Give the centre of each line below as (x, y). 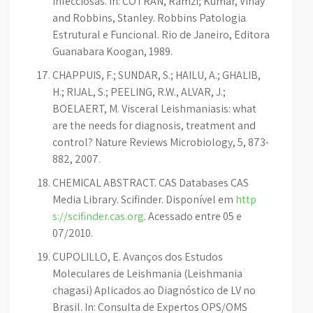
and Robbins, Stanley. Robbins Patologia (149, 18)
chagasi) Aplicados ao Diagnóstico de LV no (154, 290)
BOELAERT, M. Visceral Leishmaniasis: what (154, 109)
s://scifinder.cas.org (98, 216)
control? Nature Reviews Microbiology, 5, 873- (161, 142)
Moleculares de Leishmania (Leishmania (147, 274)
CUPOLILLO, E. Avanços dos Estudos (138, 257)
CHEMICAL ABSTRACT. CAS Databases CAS (151, 183)
